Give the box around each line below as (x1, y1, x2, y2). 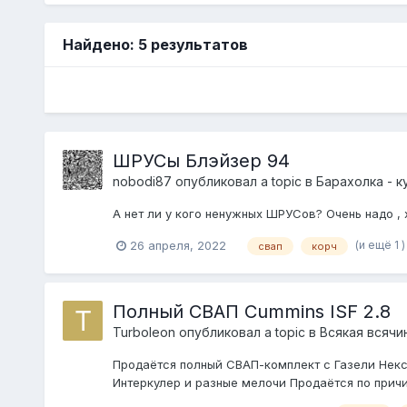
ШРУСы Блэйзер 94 (112, 149, 290, 172)
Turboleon (112, 323, 175, 340)
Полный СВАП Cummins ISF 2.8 (112, 300, 391, 323)
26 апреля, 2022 (129, 237, 226, 253)
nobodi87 (112, 173, 172, 189)
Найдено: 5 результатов (62, 35, 248, 54)
